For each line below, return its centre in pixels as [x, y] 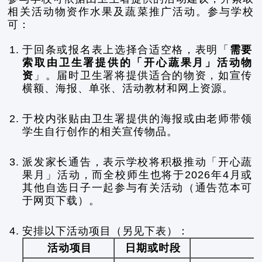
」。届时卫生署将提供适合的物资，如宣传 [143, 75]
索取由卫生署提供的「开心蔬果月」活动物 [137, 63]
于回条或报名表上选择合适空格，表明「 [126, 50]
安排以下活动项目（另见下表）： [106, 231]
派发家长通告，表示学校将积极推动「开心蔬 [137, 162]
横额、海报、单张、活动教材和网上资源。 [128, 88]
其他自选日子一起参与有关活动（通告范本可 [137, 188]
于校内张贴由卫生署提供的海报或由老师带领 [137, 119]
